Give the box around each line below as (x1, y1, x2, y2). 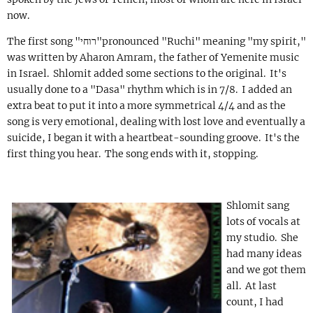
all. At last (226, 279, 277, 293)
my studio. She (226, 231, 298, 245)
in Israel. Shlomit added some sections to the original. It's (7, 67, 286, 80)
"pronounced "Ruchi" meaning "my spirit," (96, 35, 306, 48)
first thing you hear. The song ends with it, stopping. (7, 147, 258, 161)
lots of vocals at (226, 215, 300, 228)
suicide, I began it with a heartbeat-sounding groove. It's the (7, 131, 300, 145)
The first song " (7, 35, 80, 48)
